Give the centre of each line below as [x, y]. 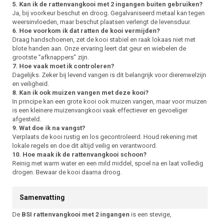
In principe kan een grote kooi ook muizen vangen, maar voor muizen [110, 101]
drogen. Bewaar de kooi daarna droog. [67, 172]
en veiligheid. [31, 84]
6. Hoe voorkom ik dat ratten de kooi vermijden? [86, 31]
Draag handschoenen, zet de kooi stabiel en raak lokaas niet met [104, 40]
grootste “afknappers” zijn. [51, 57]
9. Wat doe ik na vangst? [49, 128]
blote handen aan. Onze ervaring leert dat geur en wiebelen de [99, 48]
